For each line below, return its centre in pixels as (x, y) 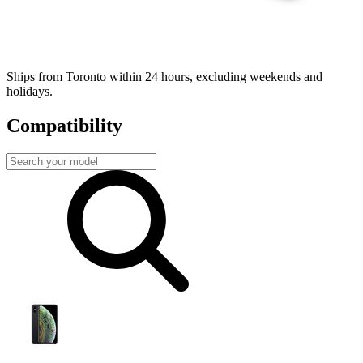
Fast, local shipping (56, 49)
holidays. (30, 92)
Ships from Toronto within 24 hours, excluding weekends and (164, 77)
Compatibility (64, 125)
